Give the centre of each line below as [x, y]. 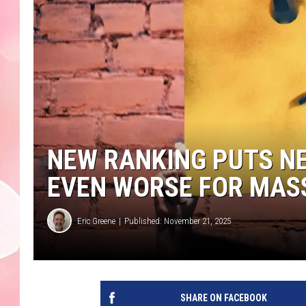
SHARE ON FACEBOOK [223, 298]
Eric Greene [96, 221]
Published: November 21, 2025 [178, 221]
